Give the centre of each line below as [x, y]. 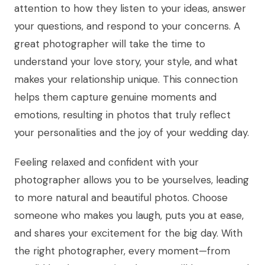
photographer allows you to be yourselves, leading [132, 180]
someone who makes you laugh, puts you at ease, [129, 216]
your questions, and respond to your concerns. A [127, 26]
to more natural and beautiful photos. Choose [121, 198]
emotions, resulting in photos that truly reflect [122, 115]
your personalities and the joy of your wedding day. [132, 133]
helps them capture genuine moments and [115, 97]
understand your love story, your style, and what [126, 62]
